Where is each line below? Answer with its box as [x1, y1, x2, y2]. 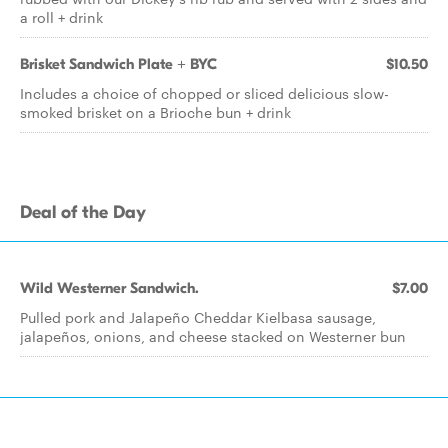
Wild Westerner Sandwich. [20, 279, 199, 297]
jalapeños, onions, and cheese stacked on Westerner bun [20, 326, 406, 346]
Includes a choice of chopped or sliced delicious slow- [20, 83, 389, 103]
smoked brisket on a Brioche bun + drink [20, 102, 291, 122]
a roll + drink [20, 7, 111, 27]
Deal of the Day [20, 202, 146, 223]
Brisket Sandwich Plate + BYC [20, 55, 217, 73]
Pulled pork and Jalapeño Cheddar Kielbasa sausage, [20, 307, 376, 327]
